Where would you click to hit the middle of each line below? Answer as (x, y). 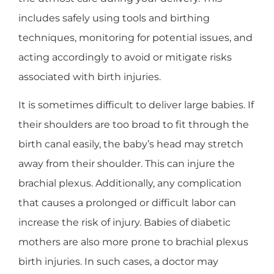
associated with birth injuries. (90, 77)
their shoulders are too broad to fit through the (134, 125)
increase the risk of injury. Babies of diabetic (124, 223)
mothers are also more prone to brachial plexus (133, 242)
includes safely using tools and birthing (114, 18)
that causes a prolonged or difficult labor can (127, 203)
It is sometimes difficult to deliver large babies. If (136, 105)
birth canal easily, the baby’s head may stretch (131, 144)
